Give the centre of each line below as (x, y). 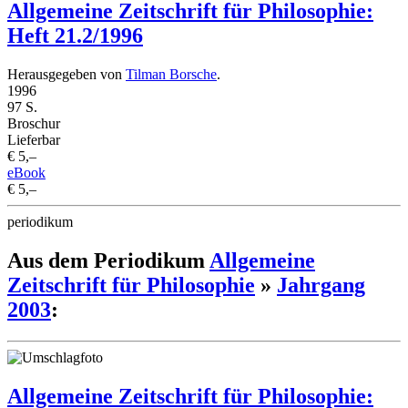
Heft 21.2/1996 (75, 35)
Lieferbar (34, 139)
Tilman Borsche (171, 74)
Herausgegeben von (66, 74)
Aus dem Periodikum (108, 260)
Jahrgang (321, 285)
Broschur (34, 123)
